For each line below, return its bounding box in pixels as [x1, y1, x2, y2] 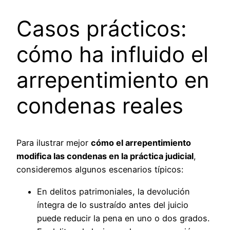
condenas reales [16, 92, 183, 119]
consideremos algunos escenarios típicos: [16, 164, 183, 175]
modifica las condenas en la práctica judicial [16, 151, 194, 162]
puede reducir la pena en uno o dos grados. [37, 213, 209, 223]
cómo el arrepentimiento [91, 138, 191, 148]
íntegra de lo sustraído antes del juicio [37, 199, 188, 210]
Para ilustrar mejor [16, 138, 91, 148]
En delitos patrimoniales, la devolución [37, 186, 190, 197]
